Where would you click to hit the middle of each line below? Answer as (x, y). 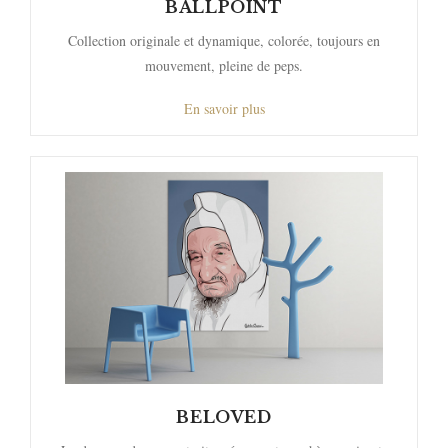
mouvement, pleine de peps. (224, 66)
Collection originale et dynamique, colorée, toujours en (224, 41)
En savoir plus (224, 109)
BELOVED (224, 417)
